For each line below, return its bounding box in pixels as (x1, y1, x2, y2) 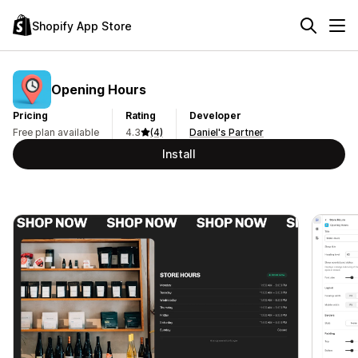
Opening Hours (51, 81, 146, 97)
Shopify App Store (32, 18, 132, 33)
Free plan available (13, 126, 99, 138)
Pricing (13, 109, 48, 121)
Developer (189, 109, 241, 121)
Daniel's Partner (189, 126, 264, 138)
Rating (125, 109, 156, 121)
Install (162, 147, 196, 161)
